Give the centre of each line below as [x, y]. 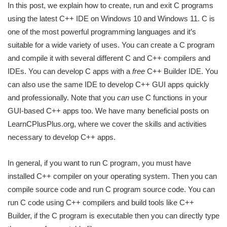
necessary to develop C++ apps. [62, 137]
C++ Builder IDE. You [181, 71]
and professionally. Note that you [62, 98]
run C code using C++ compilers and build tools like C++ [101, 203]
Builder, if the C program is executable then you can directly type [113, 216]
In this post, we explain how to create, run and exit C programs [110, 6]
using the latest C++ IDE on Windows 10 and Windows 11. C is [111, 19]
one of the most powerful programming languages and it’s [102, 32]
